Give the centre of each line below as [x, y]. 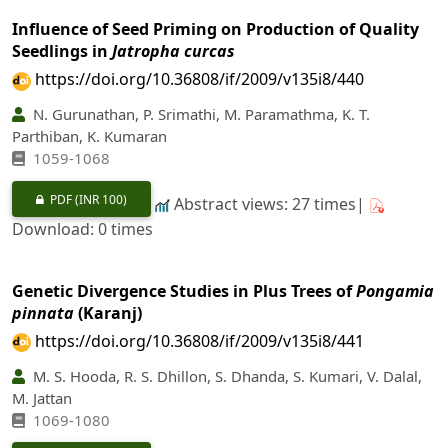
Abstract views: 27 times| [269, 203]
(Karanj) [108, 312]
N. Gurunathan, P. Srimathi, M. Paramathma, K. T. [199, 114]
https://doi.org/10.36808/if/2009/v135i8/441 [199, 340]
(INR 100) [101, 199]
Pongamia [395, 290]
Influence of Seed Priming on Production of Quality [215, 29]
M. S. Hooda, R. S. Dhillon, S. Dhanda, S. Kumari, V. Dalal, [225, 375]
